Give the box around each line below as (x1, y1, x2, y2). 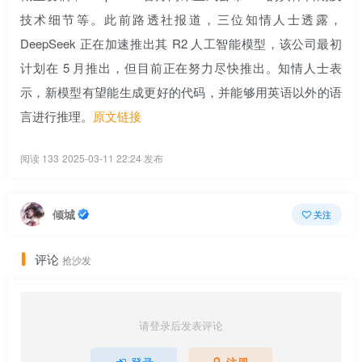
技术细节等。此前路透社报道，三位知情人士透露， (20, 11, 342, 27)
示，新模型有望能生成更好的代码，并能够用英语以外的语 (20, 83, 342, 100)
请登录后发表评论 (139, 318, 223, 333)
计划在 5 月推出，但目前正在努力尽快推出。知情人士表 (20, 59, 342, 76)
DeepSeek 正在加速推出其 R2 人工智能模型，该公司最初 (20, 35, 342, 52)
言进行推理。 (20, 107, 93, 124)
